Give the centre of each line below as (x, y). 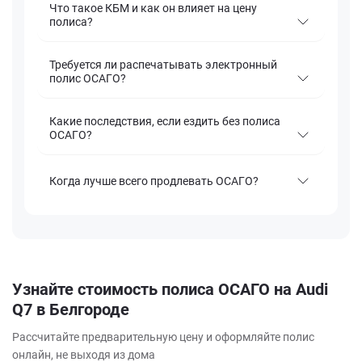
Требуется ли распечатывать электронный (163, 65)
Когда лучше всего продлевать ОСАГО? (154, 181)
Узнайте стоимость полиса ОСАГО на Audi (170, 290)
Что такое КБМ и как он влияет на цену (153, 8)
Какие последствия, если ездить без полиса (165, 122)
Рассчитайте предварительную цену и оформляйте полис (163, 337)
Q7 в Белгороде (71, 310)
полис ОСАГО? (88, 79)
